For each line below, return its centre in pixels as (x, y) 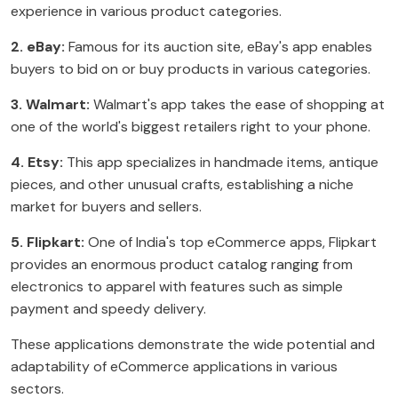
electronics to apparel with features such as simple (177, 287)
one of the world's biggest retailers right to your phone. (191, 127)
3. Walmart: (50, 105)
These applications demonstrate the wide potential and (193, 345)
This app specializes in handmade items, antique (221, 163)
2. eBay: (38, 47)
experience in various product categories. (146, 12)
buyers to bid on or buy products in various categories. (191, 69)
